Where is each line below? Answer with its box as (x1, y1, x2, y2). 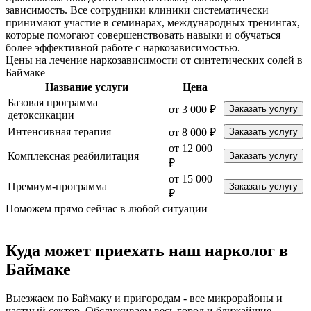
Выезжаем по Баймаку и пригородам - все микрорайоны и (6, 292, 283, 305)
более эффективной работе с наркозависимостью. (6, 41, 240, 53)
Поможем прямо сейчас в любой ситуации (6, 202, 208, 215)
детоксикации (8, 108, 74, 121)
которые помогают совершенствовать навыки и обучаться (6, 28, 280, 41)
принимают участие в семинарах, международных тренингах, (6, 16, 300, 28)
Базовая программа (8, 96, 98, 108)
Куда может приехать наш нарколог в (6, 241, 288, 260)
